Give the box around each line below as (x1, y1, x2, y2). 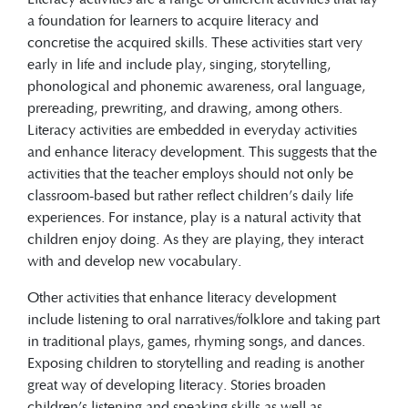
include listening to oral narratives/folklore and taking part (27, 308, 380, 330)
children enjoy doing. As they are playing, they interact (27, 228, 363, 250)
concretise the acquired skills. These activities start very (27, 31, 362, 53)
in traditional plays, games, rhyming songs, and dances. (27, 330, 365, 352)
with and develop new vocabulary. (27, 250, 241, 271)
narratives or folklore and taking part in (94, 41, 331, 63)
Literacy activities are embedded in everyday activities (27, 118, 357, 140)
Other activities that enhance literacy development (27, 286, 336, 308)
